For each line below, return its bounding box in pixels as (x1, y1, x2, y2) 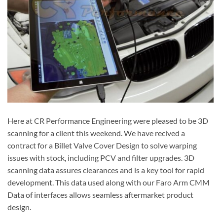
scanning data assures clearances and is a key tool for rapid (7, 165, 204, 175)
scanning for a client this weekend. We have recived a (7, 128, 185, 138)
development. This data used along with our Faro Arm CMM (7, 177, 210, 187)
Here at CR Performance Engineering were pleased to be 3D (7, 115, 208, 125)
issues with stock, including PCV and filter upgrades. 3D (7, 152, 194, 162)
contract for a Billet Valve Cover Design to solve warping (7, 140, 197, 150)
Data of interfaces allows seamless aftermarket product (7, 189, 193, 199)
